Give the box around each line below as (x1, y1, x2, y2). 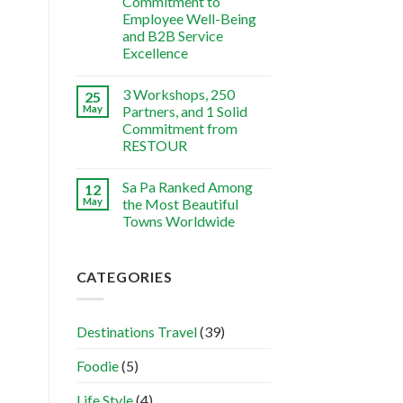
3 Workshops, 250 (121, 85, 235, 103)
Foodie (76, 356, 119, 374)
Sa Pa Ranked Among (121, 178, 253, 196)
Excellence (121, 44, 188, 62)
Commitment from (121, 120, 237, 138)
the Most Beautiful (121, 195, 238, 213)
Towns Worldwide (121, 212, 235, 230)
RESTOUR (121, 137, 187, 155)
